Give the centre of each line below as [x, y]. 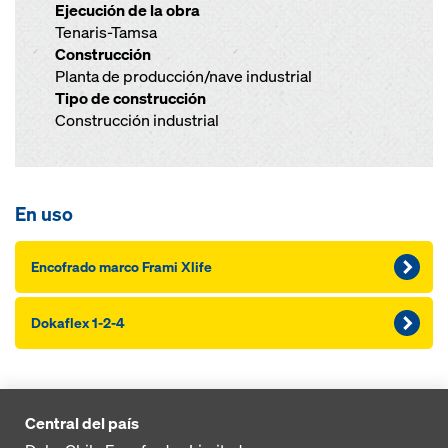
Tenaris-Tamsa [106, 32]
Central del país [82, 423]
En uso [44, 214]
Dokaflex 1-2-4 [78, 322]
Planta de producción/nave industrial [183, 76]
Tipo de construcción [130, 98]
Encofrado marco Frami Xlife [121, 266]
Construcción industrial [137, 120]
